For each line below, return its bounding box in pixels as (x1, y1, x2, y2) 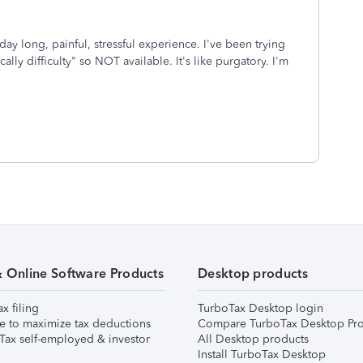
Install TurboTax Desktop (198, 348, 326, 361)
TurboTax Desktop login (198, 301, 323, 315)
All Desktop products (198, 332, 309, 346)
